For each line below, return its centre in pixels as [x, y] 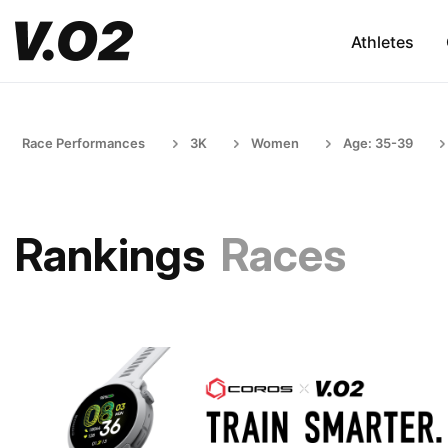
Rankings [110, 254]
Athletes [382, 41]
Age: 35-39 [378, 143]
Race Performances [83, 143]
